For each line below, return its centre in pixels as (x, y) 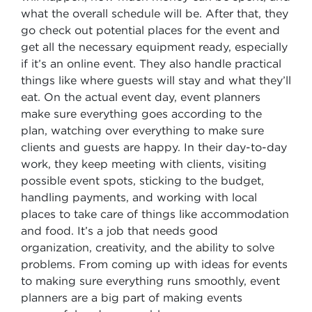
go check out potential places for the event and (150, 30)
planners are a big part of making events (132, 297)
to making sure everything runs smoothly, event (150, 281)
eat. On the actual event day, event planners (141, 97)
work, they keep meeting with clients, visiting (144, 164)
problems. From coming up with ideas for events (154, 264)
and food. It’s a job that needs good (119, 231)
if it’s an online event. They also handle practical (151, 63)
